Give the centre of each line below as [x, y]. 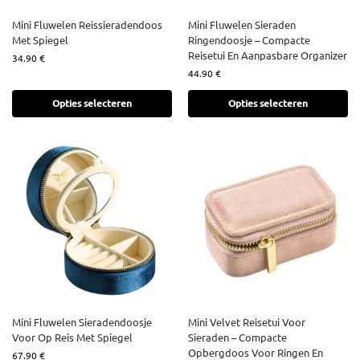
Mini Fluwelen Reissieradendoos [87, 25]
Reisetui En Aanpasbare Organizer [268, 55]
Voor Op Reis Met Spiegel [72, 337]
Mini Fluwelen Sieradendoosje [82, 322]
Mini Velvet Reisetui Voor [247, 322]
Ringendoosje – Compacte [249, 40]
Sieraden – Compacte [237, 337]
